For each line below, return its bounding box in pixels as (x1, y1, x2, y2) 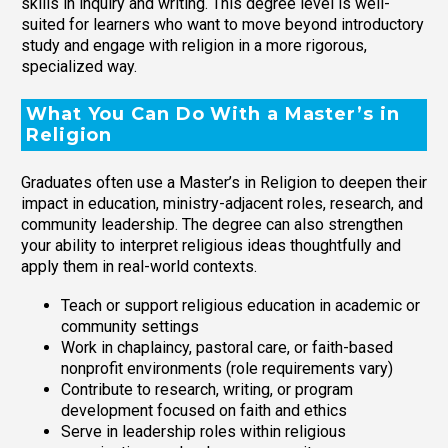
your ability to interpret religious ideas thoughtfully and (21, 236, 401, 256)
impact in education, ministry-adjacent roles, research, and (21, 194, 423, 214)
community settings (61, 316, 199, 336)
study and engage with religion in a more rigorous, (21, 35, 367, 55)
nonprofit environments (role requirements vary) (61, 358, 393, 378)
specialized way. (21, 56, 137, 76)
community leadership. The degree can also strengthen (21, 215, 403, 235)
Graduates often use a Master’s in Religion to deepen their (21, 173, 427, 193)
